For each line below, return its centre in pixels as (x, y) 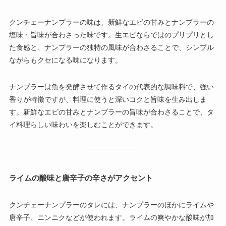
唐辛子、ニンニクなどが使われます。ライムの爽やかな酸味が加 (111, 217)
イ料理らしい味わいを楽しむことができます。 (83, 124)
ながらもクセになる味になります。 (65, 60)
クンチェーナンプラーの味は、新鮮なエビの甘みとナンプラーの (111, 22)
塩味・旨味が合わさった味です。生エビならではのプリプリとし (111, 35)
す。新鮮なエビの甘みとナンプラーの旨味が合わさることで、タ (111, 112)
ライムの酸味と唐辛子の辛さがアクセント (81, 178)
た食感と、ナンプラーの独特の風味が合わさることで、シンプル (111, 47)
